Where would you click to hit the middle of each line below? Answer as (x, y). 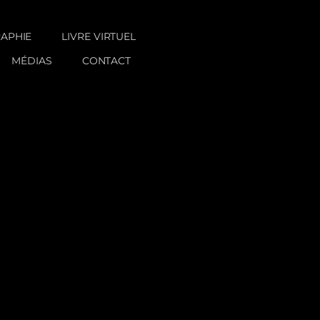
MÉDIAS (32, 61)
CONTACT (106, 61)
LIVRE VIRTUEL (99, 37)
